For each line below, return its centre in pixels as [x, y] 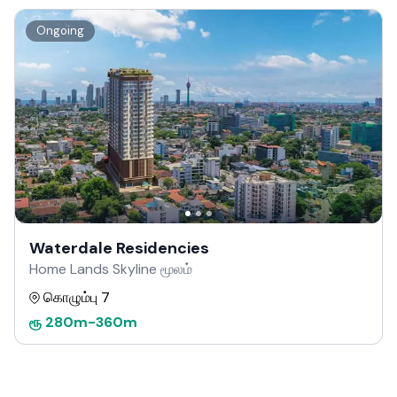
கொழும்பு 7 [77, 297]
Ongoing [60, 30]
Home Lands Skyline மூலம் [111, 269]
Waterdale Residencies [119, 248]
